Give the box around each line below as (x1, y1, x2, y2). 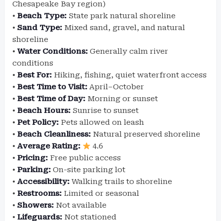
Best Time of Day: (17, 94, 85, 103)
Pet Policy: (17, 118, 59, 127)
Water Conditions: (17, 47, 88, 56)
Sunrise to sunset (71, 106, 139, 115)
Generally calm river (88, 47, 168, 56)
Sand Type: (17, 23, 62, 32)
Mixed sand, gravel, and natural (62, 23, 185, 32)
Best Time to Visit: (17, 82, 87, 91)
